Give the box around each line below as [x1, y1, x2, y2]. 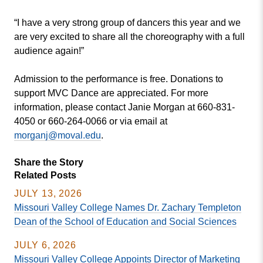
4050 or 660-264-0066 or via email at [14, 116, 167, 126]
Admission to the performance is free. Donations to [14, 74, 223, 84]
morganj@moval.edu [14, 130, 101, 140]
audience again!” [14, 46, 84, 56]
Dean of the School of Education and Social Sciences [14, 217, 237, 227]
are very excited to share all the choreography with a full [14, 32, 245, 42]
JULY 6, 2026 [14, 240, 76, 250]
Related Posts [14, 170, 76, 180]
